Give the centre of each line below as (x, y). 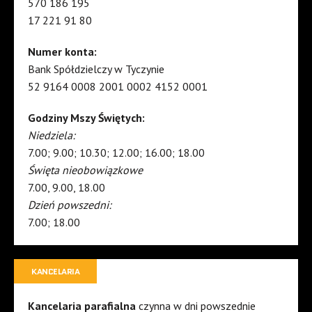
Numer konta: (62, 52)
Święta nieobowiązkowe (85, 170)
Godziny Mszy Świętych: (86, 118)
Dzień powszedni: (70, 205)
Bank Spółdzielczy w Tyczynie (96, 69)
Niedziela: (52, 135)
